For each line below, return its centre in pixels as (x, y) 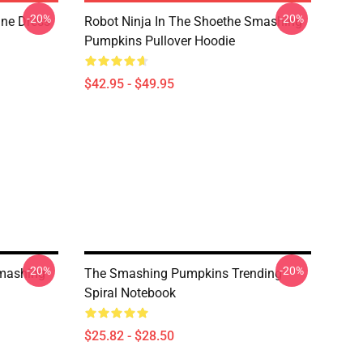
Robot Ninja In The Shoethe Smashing (193, 21)
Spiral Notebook (130, 293)
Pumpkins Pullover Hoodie (160, 41)
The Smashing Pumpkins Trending (183, 273)
